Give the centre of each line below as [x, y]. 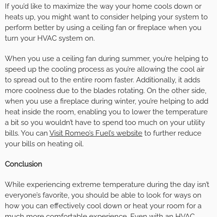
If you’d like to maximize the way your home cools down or [103, 7]
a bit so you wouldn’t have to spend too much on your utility [105, 123]
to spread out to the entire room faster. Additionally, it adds [102, 80]
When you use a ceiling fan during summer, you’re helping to [107, 59]
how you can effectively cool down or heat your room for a [103, 206]
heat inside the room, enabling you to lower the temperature [106, 112]
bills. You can [27, 133]
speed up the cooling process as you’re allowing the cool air [105, 70]
